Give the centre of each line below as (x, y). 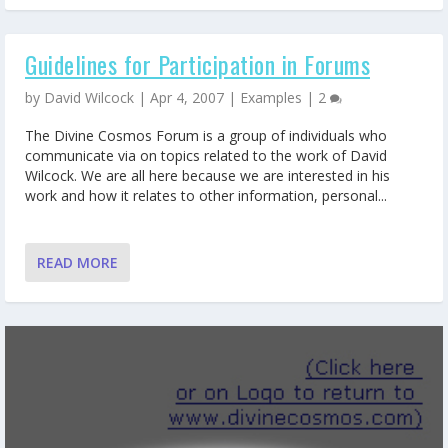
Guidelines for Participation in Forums (197, 64)
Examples (271, 98)
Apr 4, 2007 (187, 98)
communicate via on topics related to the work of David (206, 155)
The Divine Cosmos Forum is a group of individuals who (206, 135)
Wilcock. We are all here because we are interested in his (207, 175)
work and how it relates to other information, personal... (206, 195)
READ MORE (77, 263)
